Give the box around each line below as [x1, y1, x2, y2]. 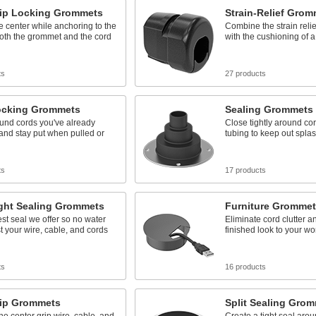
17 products [224, 166, 266, 174]
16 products [224, 262, 266, 271]
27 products [224, 69, 266, 78]
